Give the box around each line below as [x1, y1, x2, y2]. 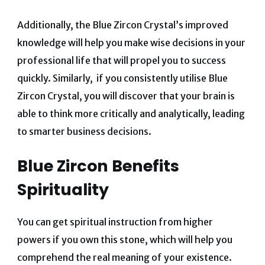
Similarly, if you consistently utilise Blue [52, 72, 228, 85]
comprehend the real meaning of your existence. [17, 251, 232, 263]
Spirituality [17, 179, 109, 201]
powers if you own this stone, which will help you [17, 233, 232, 245]
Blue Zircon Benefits [17, 155, 179, 177]
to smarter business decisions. [17, 125, 151, 138]
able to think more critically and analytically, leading [17, 108, 245, 120]
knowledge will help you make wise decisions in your [17, 37, 245, 49]
